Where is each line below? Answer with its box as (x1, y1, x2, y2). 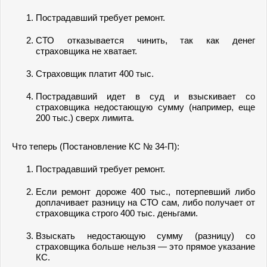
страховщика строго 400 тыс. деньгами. (36, 208, 198, 218)
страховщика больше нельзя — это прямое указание (36, 241, 255, 252)
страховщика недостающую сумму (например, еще (36, 102, 255, 112)
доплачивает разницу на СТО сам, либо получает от (36, 197, 255, 207)
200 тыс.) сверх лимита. (36, 113, 134, 123)
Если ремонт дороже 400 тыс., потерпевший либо (36, 187, 255, 197)
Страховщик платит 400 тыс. (36, 69, 154, 79)
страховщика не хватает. (36, 46, 137, 56)
